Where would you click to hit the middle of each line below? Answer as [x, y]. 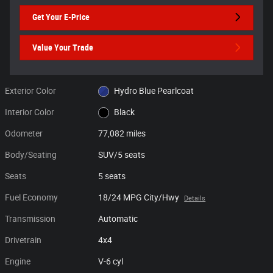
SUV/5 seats [122, 154]
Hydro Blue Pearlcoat [154, 90]
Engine [18, 261]
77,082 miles [122, 133]
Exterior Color [30, 90]
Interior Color [30, 112]
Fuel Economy [31, 197]
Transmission [30, 218]
